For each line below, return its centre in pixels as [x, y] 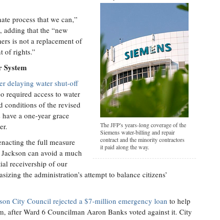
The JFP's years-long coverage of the [143, 125]
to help [179, 201]
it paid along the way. [125, 147]
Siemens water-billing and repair [137, 132]
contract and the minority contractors [142, 139]
